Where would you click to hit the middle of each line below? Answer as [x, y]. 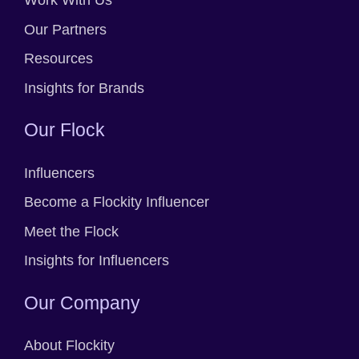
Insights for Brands [84, 89]
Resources [58, 59]
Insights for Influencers [97, 261]
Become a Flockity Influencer [117, 202]
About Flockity [69, 346]
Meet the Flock [71, 231]
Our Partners [65, 29]
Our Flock [65, 130]
